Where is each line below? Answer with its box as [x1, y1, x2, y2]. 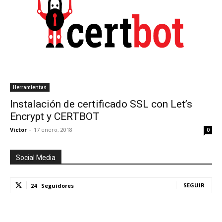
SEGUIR [183, 181, 205, 189]
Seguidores [41, 182, 74, 189]
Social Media [16, 154, 55, 162]
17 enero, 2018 [34, 126, 72, 133]
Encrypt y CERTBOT [10, 111, 100, 122]
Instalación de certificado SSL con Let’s [10, 98, 192, 110]
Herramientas [13, 84, 47, 91]
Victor [10, 126, 27, 133]
